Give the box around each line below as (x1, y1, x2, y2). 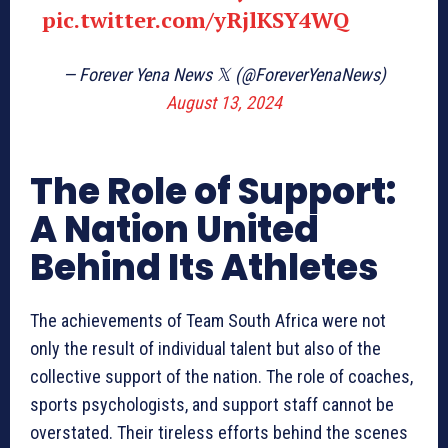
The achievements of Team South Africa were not (30, 310, 386, 332)
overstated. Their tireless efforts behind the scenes (30, 422, 408, 444)
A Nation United (30, 204, 319, 256)
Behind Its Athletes (30, 242, 378, 294)
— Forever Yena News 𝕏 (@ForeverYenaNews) (62, 64, 386, 86)
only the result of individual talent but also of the (30, 338, 381, 360)
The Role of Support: (30, 166, 396, 218)
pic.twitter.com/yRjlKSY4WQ (41, 5, 349, 35)
